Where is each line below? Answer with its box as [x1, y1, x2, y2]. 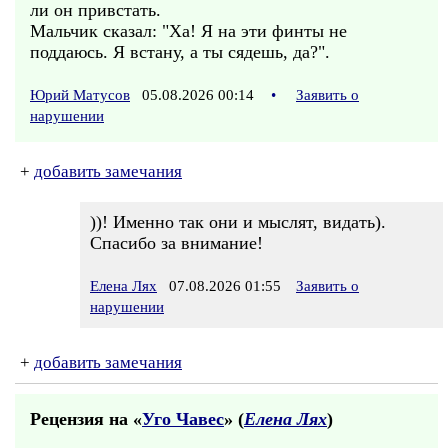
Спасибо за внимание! [90, 233, 263, 253]
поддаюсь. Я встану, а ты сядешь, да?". [30, 42, 330, 62]
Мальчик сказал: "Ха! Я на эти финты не [30, 21, 347, 41]
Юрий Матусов [30, 87, 130, 103]
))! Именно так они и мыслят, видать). [90, 212, 386, 232]
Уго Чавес [142, 409, 224, 429]
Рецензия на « [30, 409, 142, 429]
